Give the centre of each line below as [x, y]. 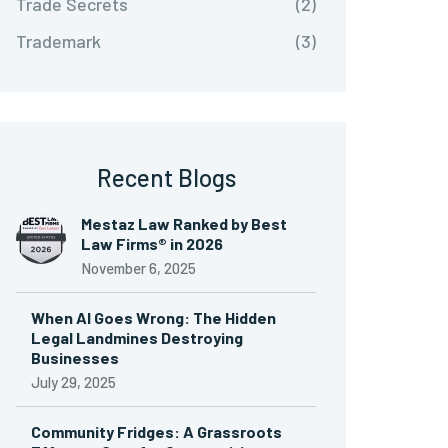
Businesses [75, 357]
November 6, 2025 [138, 268]
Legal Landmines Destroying [137, 337]
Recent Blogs [166, 177]
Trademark [58, 41]
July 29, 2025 [73, 382]
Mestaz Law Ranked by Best [184, 223]
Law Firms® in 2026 [152, 243]
